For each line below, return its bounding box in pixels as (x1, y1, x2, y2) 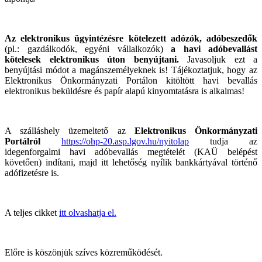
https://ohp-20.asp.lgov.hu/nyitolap (61, 136, 189, 146)
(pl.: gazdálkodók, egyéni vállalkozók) (5, 43, 171, 54)
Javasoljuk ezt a (178, 54, 257, 64)
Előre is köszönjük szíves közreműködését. (5, 247, 163, 257)
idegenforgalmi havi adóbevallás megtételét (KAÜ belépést (5, 146, 257, 157)
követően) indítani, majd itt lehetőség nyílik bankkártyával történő (5, 157, 257, 167)
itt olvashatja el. (59, 207, 116, 218)
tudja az (189, 136, 257, 146)
